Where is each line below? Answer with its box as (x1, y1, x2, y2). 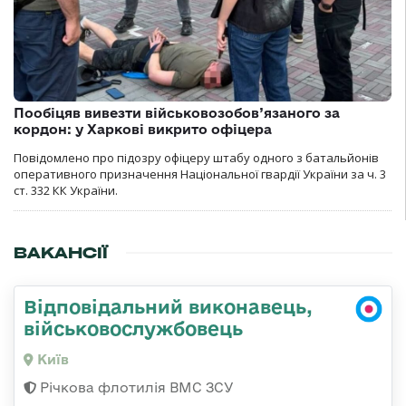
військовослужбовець (24, 317, 243, 340)
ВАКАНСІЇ (14, 243, 108, 264)
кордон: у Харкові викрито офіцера (14, 121, 272, 138)
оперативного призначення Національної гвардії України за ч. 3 (14, 166, 386, 183)
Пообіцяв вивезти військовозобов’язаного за (14, 105, 340, 121)
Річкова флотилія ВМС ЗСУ (36, 380, 234, 396)
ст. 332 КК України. (14, 182, 118, 199)
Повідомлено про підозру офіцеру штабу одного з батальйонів (14, 150, 379, 167)
